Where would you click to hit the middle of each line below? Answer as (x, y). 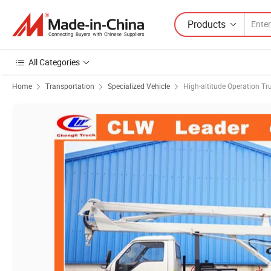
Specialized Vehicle (139, 86)
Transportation (70, 86)
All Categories (54, 62)
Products (207, 24)
